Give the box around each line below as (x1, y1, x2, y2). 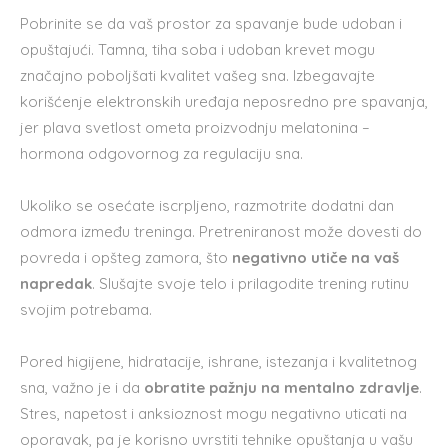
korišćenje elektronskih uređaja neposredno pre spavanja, (20, 91, 428, 111)
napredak (20, 273, 92, 293)
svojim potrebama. (20, 299, 152, 319)
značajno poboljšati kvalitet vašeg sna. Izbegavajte (20, 65, 375, 85)
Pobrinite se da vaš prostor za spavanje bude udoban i (20, 13, 402, 33)
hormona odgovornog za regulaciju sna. (20, 143, 303, 163)
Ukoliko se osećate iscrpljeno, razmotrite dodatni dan (20, 195, 394, 215)
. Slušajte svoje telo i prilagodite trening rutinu (92, 273, 409, 293)
